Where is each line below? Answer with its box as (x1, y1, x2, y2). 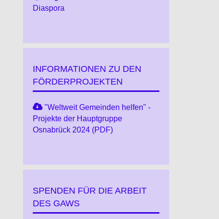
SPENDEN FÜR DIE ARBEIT (32, 185, 147, 196)
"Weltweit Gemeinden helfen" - (44, 103, 151, 111)
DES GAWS (32, 198, 80, 208)
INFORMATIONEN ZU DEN (32, 64, 141, 74)
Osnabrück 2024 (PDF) (32, 125, 113, 134)
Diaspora (32, 3, 65, 12)
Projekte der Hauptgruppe (32, 114, 122, 123)
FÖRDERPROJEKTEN (32, 76, 123, 87)
